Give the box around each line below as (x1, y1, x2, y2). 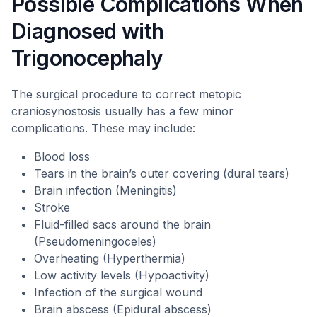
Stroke (34, 200, 70, 214)
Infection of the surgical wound (34, 285, 202, 299)
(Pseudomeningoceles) (34, 234, 156, 248)
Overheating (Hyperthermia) (34, 251, 185, 265)
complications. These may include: (11, 121, 195, 135)
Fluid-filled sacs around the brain (34, 217, 211, 231)
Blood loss (34, 149, 90, 163)
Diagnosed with (11, 18, 164, 44)
